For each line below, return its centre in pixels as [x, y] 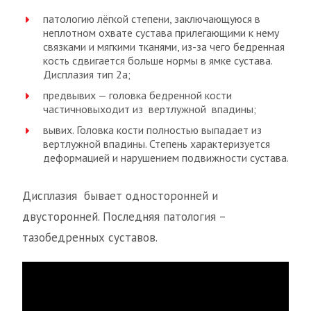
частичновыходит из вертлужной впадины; [150, 109]
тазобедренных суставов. [90, 238]
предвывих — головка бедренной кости [137, 95]
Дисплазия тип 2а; [87, 75]
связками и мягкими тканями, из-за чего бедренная [164, 47]
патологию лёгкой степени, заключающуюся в [152, 19]
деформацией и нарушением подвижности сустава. [166, 158]
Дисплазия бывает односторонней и [120, 196]
